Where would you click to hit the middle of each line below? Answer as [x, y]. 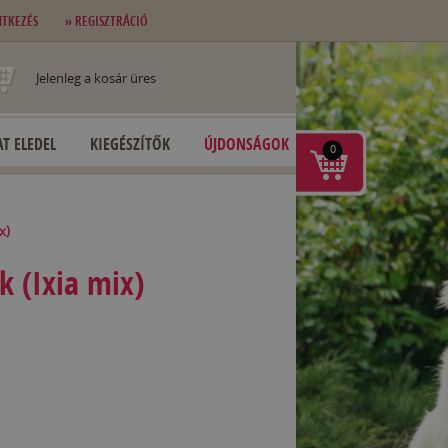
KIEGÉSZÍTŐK [130, 144]
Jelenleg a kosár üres [96, 77]
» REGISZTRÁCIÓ [106, 21]
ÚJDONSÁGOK [246, 144]
